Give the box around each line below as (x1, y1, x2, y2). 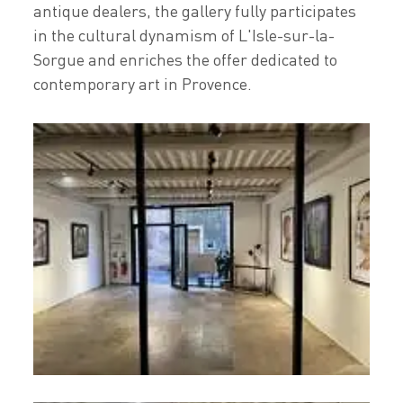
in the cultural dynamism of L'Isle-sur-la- (33, 25, 336, 45)
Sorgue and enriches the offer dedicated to (33, 49, 338, 69)
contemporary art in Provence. (33, 74, 253, 94)
